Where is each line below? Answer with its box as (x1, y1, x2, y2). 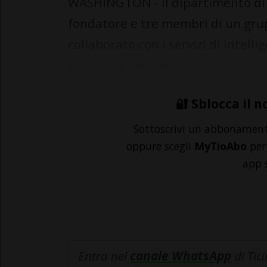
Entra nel (78, 247, 130, 265)
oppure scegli (126, 139, 194, 154)
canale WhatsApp (130, 247, 231, 265)
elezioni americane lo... (68, 57, 204, 74)
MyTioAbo (194, 139, 247, 154)
